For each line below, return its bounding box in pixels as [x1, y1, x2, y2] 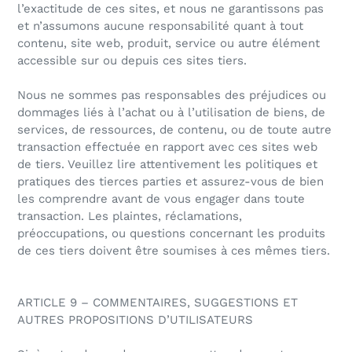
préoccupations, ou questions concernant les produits [17, 226, 325, 241]
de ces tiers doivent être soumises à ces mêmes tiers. [17, 244, 330, 258]
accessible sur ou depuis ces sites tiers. [17, 53, 247, 68]
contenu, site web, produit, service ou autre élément [17, 36, 320, 51]
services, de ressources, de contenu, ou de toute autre [17, 123, 332, 137]
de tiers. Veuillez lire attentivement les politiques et [17, 157, 317, 172]
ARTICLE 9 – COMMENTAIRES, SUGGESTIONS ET [17, 295, 298, 310]
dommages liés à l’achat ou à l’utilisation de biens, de [17, 105, 325, 120]
